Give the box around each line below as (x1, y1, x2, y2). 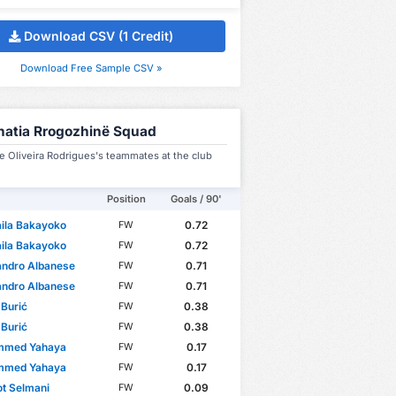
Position (106, 193, 146, 206)
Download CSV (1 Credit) (24, 27, 174, 43)
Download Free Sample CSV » (19, 62, 163, 75)
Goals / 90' (171, 193, 222, 206)
